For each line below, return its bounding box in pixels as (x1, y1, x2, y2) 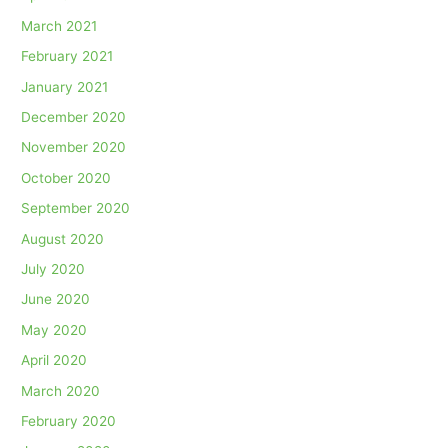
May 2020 (21, 321, 88, 338)
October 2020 (21, 169, 112, 186)
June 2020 (21, 291, 91, 308)
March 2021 (21, 17, 98, 34)
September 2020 (21, 200, 131, 217)
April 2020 (21, 352, 88, 369)
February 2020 (21, 413, 117, 429)
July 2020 (21, 260, 86, 277)
